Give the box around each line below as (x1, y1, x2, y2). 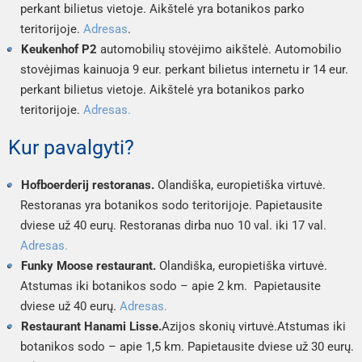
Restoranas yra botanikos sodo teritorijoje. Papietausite (20, 197, 322, 213)
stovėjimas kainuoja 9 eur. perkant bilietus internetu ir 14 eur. (20, 61, 348, 77)
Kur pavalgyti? (8, 135, 134, 159)
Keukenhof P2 (21, 41, 97, 57)
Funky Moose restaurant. (21, 258, 159, 273)
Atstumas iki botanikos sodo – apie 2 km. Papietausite (20, 278, 321, 293)
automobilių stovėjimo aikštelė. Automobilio (97, 41, 342, 57)
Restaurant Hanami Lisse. (21, 318, 162, 334)
